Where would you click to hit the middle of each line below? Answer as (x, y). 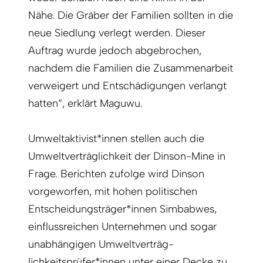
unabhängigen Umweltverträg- (101, 245)
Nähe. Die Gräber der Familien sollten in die (131, 16)
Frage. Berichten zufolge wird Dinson (116, 174)
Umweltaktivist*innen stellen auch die (116, 139)
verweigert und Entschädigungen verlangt (127, 86)
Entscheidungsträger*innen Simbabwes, (122, 209)
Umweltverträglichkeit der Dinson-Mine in (127, 156)
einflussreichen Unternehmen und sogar (122, 227)
